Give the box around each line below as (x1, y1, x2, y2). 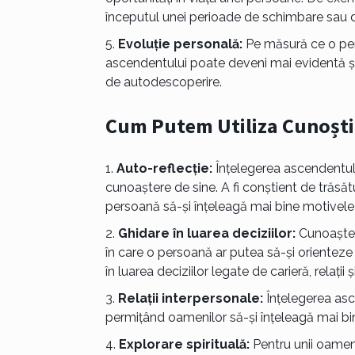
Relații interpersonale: (117, 291, 263, 307)
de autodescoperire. (105, 74, 222, 90)
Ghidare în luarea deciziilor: (117, 226, 296, 242)
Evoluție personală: (117, 36, 242, 52)
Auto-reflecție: (116, 161, 212, 177)
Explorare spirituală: (118, 337, 250, 353)
